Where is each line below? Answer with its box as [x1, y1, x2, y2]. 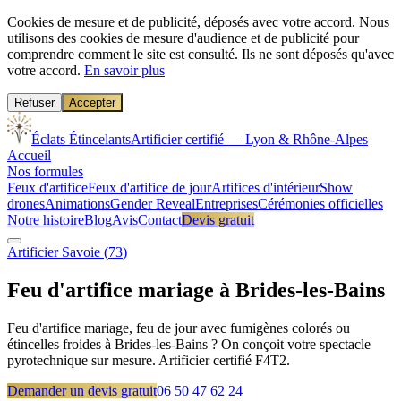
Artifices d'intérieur [211, 180, 320, 195]
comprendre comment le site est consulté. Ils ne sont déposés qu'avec [7, 47, 394, 62]
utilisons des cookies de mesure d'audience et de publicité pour [7, 30, 359, 46]
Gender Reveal [110, 196, 195, 211]
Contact [138, 212, 182, 227]
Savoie [62, 244, 100, 260]
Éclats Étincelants [31, 132, 131, 147]
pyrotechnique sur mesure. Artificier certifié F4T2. [7, 352, 290, 368]
